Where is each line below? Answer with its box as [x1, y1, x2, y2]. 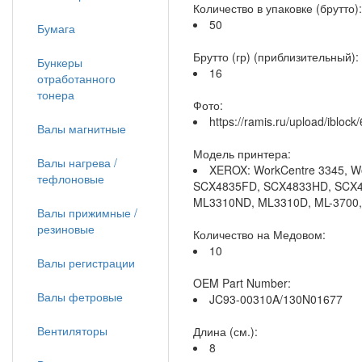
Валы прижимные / [37, 204, 137, 221]
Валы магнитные [37, 120, 126, 137]
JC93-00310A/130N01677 [209, 291, 343, 307]
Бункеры [37, 54, 82, 70]
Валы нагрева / [37, 154, 117, 170]
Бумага [37, 20, 75, 36]
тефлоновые [37, 170, 104, 187]
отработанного [37, 70, 116, 86]
